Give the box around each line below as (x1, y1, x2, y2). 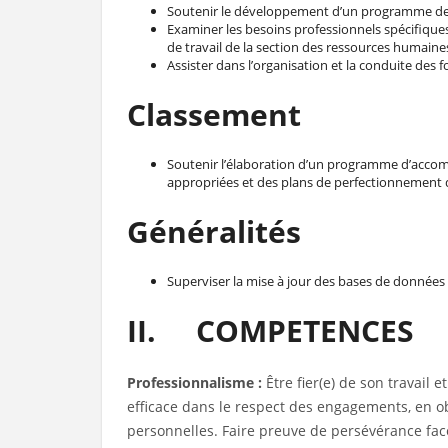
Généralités (127, 211, 301, 252)
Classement (127, 94, 301, 135)
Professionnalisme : (127, 373, 266, 392)
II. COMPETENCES (127, 310, 414, 351)
